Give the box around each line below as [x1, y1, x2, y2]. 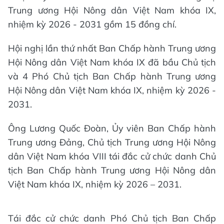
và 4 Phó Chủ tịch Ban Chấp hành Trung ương [8, 70, 216, 82]
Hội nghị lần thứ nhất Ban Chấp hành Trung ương [8, 42, 216, 54]
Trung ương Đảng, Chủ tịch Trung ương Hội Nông [8, 136, 216, 148]
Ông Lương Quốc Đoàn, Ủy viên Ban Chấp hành [8, 122, 216, 134]
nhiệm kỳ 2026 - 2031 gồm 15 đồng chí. [8, 18, 176, 30]
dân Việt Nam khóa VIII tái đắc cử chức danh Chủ [8, 150, 216, 162]
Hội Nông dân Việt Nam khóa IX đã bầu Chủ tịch [8, 56, 216, 68]
